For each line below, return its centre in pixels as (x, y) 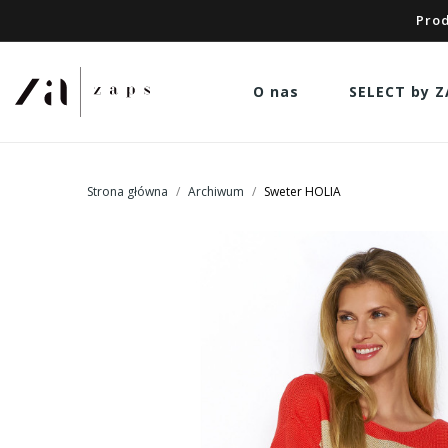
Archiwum (216, 191)
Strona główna (127, 191)
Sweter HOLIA (302, 191)
